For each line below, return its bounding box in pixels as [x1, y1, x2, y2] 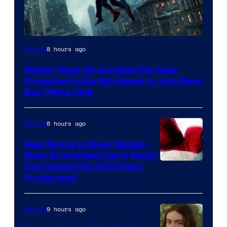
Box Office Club [24, 86, 93, 98]
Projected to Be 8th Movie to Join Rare [24, 75, 202, 87]
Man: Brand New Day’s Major [24, 149, 158, 161]
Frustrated [24, 172, 77, 183]
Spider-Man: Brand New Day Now [24, 64, 177, 75]
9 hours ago [47, 204, 86, 213]
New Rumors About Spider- [24, 138, 150, 150]
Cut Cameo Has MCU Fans [24, 161, 142, 172]
